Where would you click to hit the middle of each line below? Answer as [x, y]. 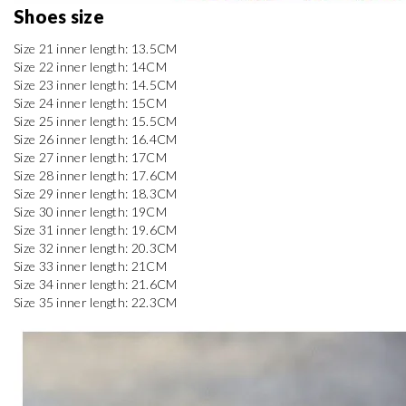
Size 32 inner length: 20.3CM [96, 247]
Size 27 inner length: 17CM [90, 157]
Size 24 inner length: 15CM [90, 102]
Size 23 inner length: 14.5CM [96, 84]
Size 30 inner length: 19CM [90, 211]
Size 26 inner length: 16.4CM [96, 139]
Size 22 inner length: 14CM [90, 66]
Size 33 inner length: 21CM [90, 266]
